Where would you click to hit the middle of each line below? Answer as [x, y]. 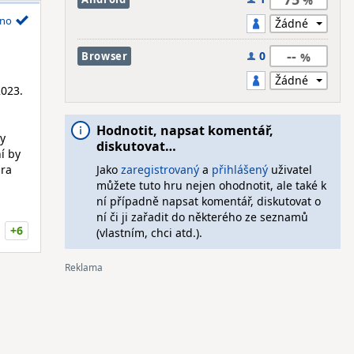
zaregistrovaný [160, 169]
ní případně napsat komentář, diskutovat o [208, 201]
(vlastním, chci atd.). [149, 233]
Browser [104, 56]
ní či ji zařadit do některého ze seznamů [202, 217]
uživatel [290, 169]
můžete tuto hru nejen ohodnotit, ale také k [211, 185]
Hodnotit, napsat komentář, [185, 130]
